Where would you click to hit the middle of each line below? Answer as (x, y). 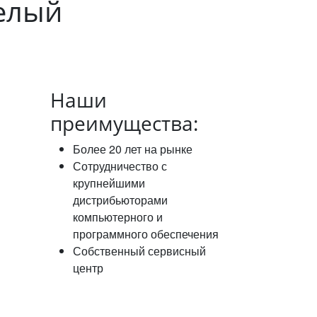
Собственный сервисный (139, 251)
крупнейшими (109, 183)
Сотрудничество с (120, 166)
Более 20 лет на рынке (133, 149)
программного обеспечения (146, 234)
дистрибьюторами (120, 200)
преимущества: (124, 123)
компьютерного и (118, 217)
